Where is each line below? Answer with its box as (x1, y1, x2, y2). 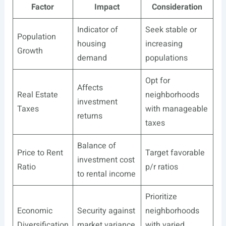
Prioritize (145, 191, 177, 203)
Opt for (145, 75, 170, 87)
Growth (17, 45, 43, 58)
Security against (77, 205, 135, 217)
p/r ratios (145, 161, 178, 174)
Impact (94, 1, 120, 14)
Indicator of (77, 24, 118, 36)
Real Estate (17, 89, 58, 101)
